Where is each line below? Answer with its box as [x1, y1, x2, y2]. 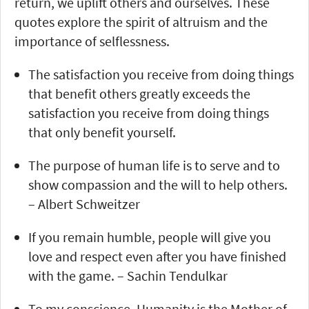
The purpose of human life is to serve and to [28, 156, 280, 174]
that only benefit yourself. [28, 123, 176, 141]
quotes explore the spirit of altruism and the [14, 12, 268, 30]
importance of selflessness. [14, 32, 170, 50]
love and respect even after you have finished [28, 247, 286, 265]
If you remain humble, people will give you [28, 228, 271, 246]
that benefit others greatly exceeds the [28, 84, 250, 102]
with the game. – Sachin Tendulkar [28, 266, 228, 284]
